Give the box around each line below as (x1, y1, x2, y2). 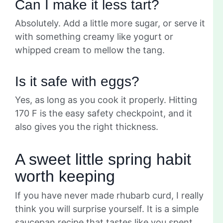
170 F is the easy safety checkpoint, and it (15, 108, 192, 118)
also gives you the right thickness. (15, 121, 158, 132)
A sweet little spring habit (15, 150, 191, 168)
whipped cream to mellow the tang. (15, 44, 165, 55)
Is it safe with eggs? (15, 73, 139, 89)
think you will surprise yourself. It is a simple (15, 203, 199, 214)
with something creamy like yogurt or (15, 31, 173, 42)
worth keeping (15, 167, 115, 185)
